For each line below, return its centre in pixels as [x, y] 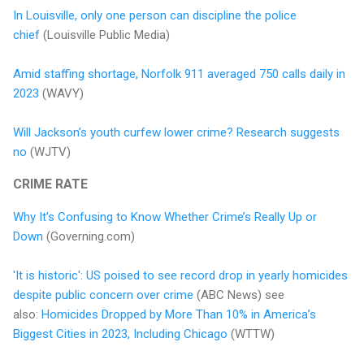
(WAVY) [61, 93]
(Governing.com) [89, 236]
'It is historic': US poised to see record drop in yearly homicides [180, 275]
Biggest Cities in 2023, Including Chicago [120, 334]
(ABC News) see [239, 295]
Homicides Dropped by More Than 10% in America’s [179, 314]
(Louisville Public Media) [105, 35]
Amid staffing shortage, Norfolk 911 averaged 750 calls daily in [179, 74]
